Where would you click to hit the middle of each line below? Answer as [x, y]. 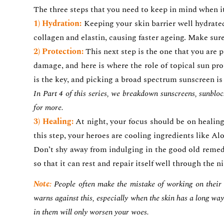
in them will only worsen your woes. [91, 212]
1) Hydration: [58, 23]
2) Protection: [59, 51]
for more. [48, 107]
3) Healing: [53, 121]
